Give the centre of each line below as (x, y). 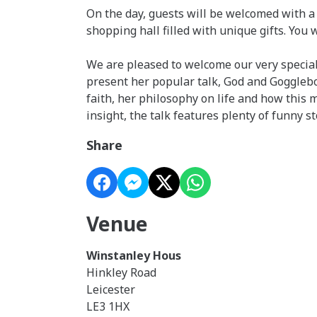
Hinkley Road (121, 272)
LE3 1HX (108, 306)
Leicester (111, 289)
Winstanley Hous (134, 255)
